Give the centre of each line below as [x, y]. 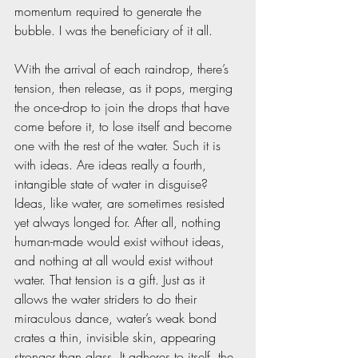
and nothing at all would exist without [115, 261]
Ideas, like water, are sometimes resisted [121, 203]
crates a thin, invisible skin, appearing [117, 338]
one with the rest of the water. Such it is [119, 146]
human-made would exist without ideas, [121, 242]
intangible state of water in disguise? [113, 184]
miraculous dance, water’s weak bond [117, 318]
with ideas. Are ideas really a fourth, [112, 165]
